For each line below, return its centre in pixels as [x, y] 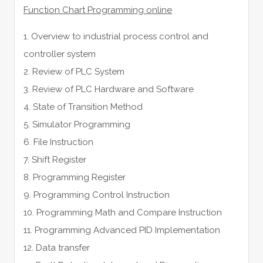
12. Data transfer [56, 247]
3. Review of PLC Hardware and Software [108, 89]
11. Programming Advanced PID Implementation [122, 230]
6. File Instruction [58, 142]
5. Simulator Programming [77, 124]
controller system [59, 54]
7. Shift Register [55, 159]
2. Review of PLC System [74, 71]
